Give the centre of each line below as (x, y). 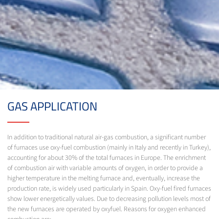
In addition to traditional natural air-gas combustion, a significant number (107, 137)
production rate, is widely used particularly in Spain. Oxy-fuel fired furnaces (109, 188)
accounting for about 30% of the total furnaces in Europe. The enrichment (107, 158)
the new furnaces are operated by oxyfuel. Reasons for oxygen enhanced (107, 209)
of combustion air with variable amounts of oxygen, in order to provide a (105, 168)
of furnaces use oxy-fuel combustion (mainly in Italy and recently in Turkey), (109, 147)
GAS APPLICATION (52, 106)
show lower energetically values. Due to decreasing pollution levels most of (109, 199)
